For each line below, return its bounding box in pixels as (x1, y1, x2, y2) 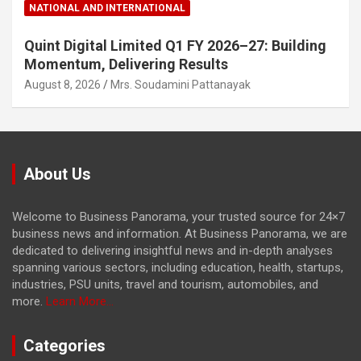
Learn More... (46, 293, 114, 309)
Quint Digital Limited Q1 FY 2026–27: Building (24, 36, 326, 54)
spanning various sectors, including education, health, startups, (12, 259, 343, 275)
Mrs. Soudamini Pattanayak (110, 77, 251, 91)
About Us (23, 164, 91, 184)
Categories (23, 335, 106, 355)
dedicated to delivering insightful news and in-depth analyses (12, 243, 333, 258)
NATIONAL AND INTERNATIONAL (29, 2, 185, 14)
